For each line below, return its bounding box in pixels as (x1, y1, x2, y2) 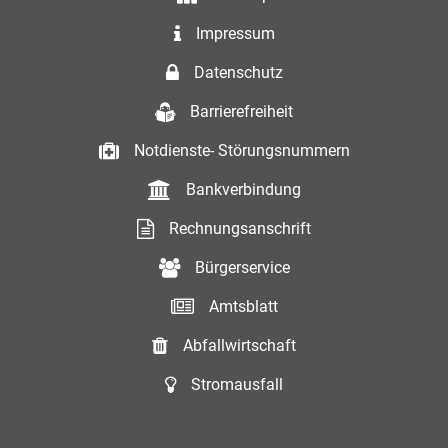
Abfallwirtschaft (183, 336, 296, 355)
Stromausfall (191, 375, 283, 394)
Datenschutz (193, 63, 283, 82)
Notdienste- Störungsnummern (133, 141, 350, 160)
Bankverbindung (185, 180, 301, 199)
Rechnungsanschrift (169, 219, 311, 238)
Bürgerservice (194, 258, 290, 277)
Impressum (195, 24, 275, 43)
